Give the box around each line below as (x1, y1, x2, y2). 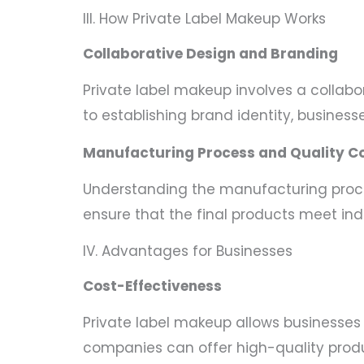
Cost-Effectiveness (83, 276, 222, 297)
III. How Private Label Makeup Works (83, 9, 326, 29)
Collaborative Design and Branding (83, 44, 338, 64)
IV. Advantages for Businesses (83, 241, 292, 262)
